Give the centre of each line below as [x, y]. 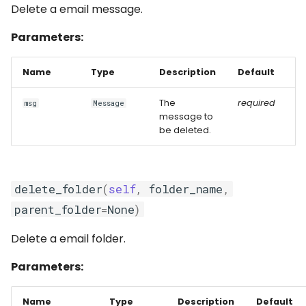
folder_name [186, 189]
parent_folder [58, 209]
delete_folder [58, 189]
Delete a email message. [77, 9]
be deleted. [185, 130]
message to [186, 116]
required [256, 103]
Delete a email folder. [68, 239]
